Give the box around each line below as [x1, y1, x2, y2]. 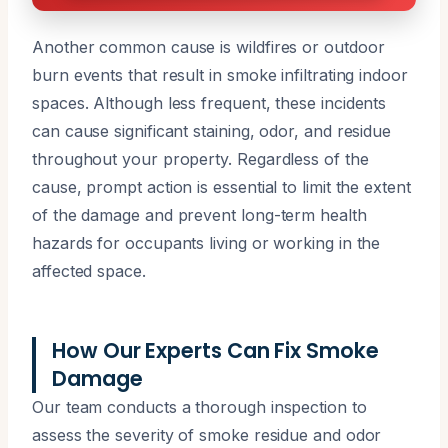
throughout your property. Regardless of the [32, 148, 369, 169]
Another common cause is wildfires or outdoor [32, 36, 385, 57]
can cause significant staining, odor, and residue [32, 120, 392, 141]
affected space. [32, 260, 146, 281]
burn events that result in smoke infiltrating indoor [32, 64, 408, 85]
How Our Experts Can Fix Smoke [52, 335, 379, 365]
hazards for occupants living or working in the [32, 232, 381, 253]
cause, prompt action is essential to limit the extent [32, 176, 411, 197]
